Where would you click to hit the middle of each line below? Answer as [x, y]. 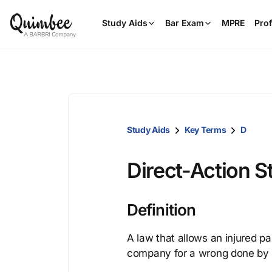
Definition [161, 210]
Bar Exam [185, 23]
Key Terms [206, 130]
